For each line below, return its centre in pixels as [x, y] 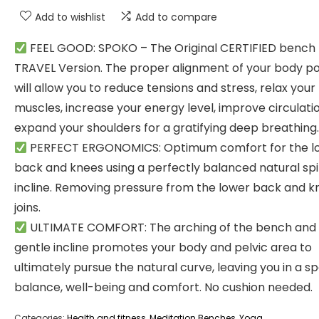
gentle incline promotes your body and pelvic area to [163, 247]
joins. [27, 208]
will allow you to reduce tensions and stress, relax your [165, 88]
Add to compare [176, 17]
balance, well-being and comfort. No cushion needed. [163, 287]
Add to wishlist [70, 17]
